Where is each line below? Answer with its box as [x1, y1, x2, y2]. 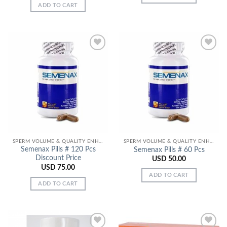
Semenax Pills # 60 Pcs [133, 146, 205, 154]
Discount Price [35, 155, 81, 162]
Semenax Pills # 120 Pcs [20, 146, 96, 154]
